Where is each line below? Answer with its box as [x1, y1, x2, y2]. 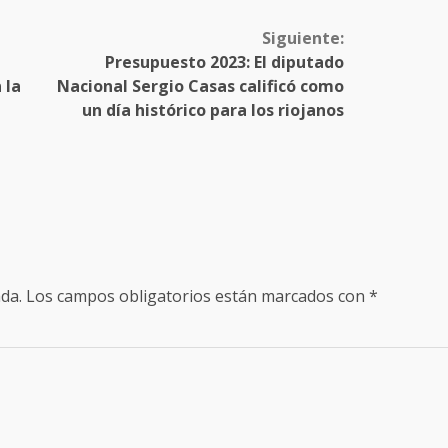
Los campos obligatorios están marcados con [26, 284, 369, 307]
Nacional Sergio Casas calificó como [56, 75, 344, 98]
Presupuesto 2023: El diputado [104, 51, 344, 74]
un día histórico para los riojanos [81, 99, 344, 122]
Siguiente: [261, 27, 344, 50]
